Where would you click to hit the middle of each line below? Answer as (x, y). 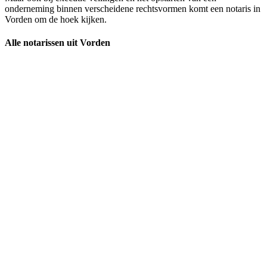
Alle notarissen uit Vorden (58, 42)
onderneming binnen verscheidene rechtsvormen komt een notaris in (133, 8)
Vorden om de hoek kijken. (56, 19)
